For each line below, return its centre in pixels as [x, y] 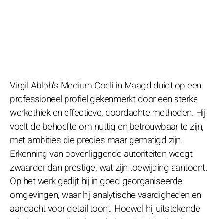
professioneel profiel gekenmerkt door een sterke [104, 99]
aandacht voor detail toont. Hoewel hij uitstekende [105, 208]
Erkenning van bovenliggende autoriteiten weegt [101, 154]
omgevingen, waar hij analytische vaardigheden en [105, 195]
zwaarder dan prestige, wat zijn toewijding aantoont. [109, 167]
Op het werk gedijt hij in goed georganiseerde [96, 181]
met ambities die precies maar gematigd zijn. [96, 140]
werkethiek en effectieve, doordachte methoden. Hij [108, 113]
